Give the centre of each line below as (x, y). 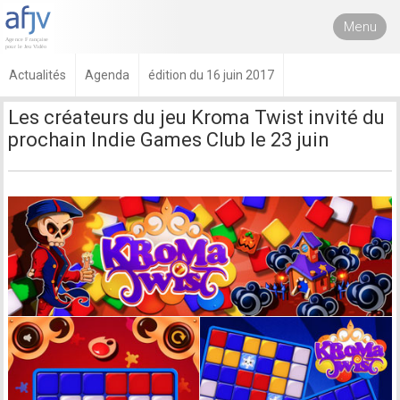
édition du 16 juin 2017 (211, 75)
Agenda (107, 75)
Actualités (37, 75)
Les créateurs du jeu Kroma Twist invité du (197, 117)
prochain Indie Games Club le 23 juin (169, 140)
